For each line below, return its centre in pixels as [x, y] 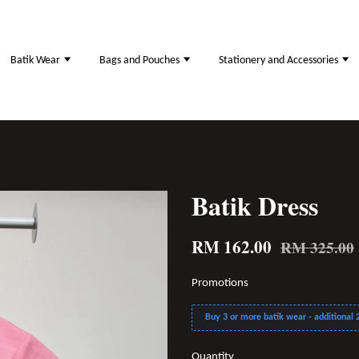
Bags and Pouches [141, 60]
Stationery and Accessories [280, 60]
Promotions [220, 283]
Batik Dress [255, 206]
